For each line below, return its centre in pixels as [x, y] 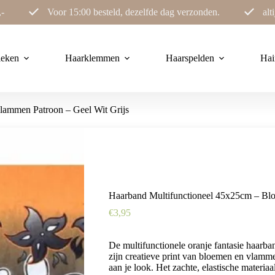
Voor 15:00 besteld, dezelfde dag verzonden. [133, 12]
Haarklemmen [92, 58]
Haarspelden [190, 58]
